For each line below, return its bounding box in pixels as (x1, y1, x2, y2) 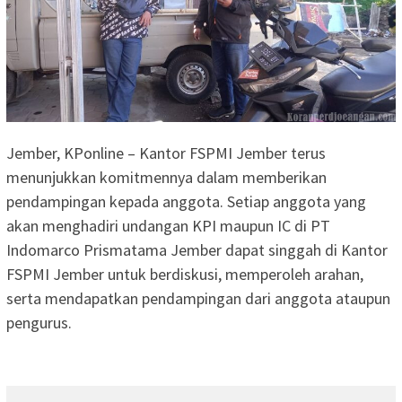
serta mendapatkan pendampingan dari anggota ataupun (6, 288, 390, 310)
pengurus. (6, 312, 72, 334)
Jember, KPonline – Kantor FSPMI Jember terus (6, 143, 326, 164)
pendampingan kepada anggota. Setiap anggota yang (6, 191, 366, 213)
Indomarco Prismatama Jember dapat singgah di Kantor (6, 240, 388, 261)
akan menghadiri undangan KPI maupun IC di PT (6, 215, 330, 237)
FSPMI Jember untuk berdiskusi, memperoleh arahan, (6, 264, 363, 285)
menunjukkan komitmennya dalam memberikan (6, 167, 327, 188)
